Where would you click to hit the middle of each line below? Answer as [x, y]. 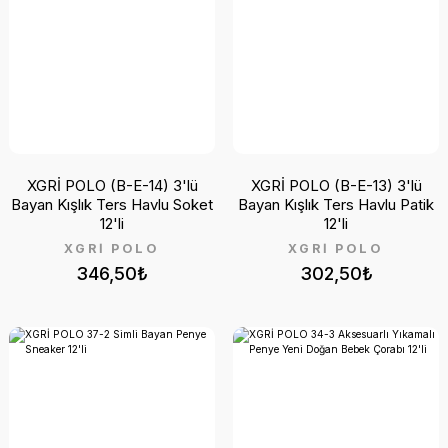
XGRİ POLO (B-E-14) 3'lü [112, 185]
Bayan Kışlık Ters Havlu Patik [336, 204]
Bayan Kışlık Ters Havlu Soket [112, 204]
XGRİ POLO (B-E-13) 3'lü [336, 185]
